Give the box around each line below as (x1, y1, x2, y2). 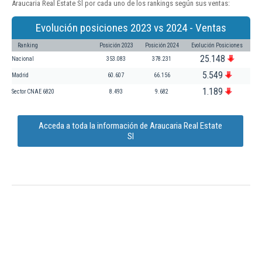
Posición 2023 (99, 42, 133, 49)
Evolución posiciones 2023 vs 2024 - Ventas (36, 20, 226, 35)
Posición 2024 (145, 42, 179, 49)
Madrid (12, 71, 29, 78)
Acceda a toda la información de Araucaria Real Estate (39, 120, 222, 131)
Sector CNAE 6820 (12, 88, 54, 95)
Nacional (12, 55, 34, 62)
